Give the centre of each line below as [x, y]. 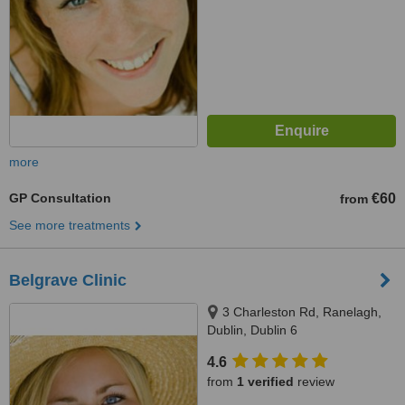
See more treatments [70, 225]
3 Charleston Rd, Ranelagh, [302, 312]
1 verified [265, 381]
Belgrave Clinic [68, 280]
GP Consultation [60, 198]
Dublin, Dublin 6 [252, 330]
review [314, 381]
